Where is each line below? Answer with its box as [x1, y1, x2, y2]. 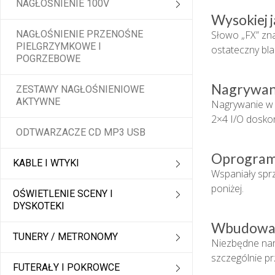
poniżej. [211, 182, 244, 196]
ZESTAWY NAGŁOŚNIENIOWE [16, 83, 144, 96]
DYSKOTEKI [13, 200, 64, 212]
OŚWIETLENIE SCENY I [13, 188, 113, 200]
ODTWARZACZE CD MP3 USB [16, 126, 145, 139]
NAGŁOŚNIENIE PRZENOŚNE [16, 28, 143, 41]
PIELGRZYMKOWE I [16, 41, 101, 53]
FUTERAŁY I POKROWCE [13, 261, 120, 274]
